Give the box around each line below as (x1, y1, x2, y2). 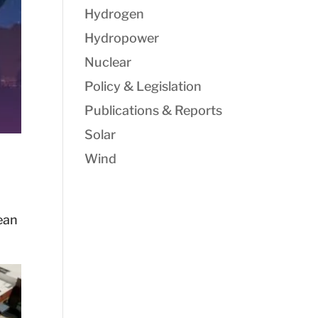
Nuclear (84, 55, 132, 70)
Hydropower (84, 31, 160, 45)
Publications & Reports (84, 103, 223, 118)
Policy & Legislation (84, 79, 202, 94)
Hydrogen (84, 6, 145, 21)
